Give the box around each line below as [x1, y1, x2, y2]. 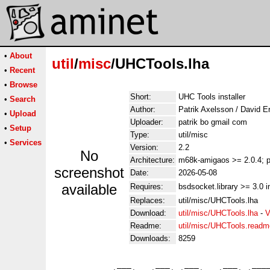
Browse [10, 80, 37, 89]
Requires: [130, 182, 163, 191]
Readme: [130, 221, 162, 230]
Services [10, 138, 42, 147]
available [61, 181, 117, 198]
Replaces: [130, 196, 165, 205]
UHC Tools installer [178, 92, 245, 101]
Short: [130, 92, 151, 101]
